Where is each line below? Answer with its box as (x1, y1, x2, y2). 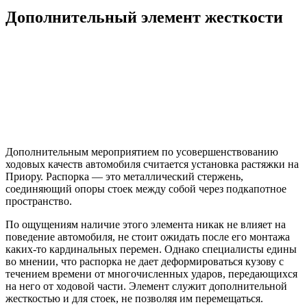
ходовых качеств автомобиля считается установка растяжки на (5, 158, 299, 171)
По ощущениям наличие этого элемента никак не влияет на (5, 219, 286, 231)
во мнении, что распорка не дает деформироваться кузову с (5, 256, 284, 268)
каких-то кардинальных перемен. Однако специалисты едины (5, 243, 297, 256)
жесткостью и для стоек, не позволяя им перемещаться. (5, 293, 263, 305)
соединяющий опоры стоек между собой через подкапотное (5, 183, 286, 195)
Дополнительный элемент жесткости (5, 8, 283, 27)
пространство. (5, 195, 72, 208)
